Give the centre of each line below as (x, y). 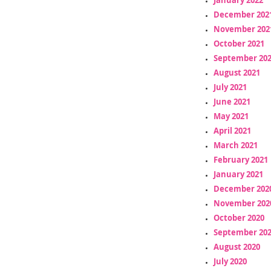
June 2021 (232, 101)
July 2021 (230, 87)
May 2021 (231, 116)
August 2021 (237, 72)
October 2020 (239, 217)
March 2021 (235, 145)
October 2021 (239, 43)
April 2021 (232, 130)
